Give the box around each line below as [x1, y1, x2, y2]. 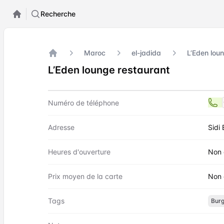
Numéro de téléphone [48, 98, 119, 107]
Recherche [40, 9, 75, 18]
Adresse [48, 123, 74, 131]
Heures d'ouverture [48, 147, 110, 156]
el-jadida [131, 48, 161, 57]
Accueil [47, 58, 75, 68]
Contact [47, 92, 87, 104]
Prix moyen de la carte [48, 172, 122, 180]
